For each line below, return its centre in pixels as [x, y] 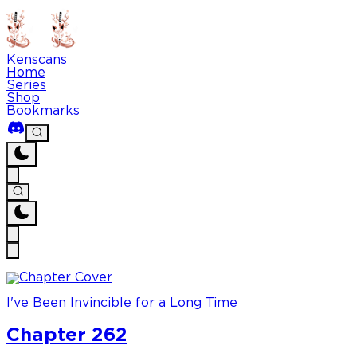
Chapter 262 [67, 336]
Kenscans [37, 60]
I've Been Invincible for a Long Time [122, 304]
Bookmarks [43, 111]
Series [26, 86]
